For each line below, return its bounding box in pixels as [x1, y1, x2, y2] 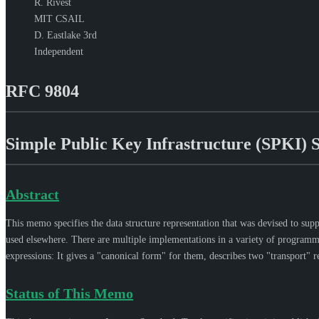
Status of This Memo [6, 285, 133, 301]
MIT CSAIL [34, 13, 85, 24]
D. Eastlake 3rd [34, 29, 97, 41]
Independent [34, 46, 83, 57]
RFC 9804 [6, 81, 79, 100]
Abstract [6, 186, 59, 202]
